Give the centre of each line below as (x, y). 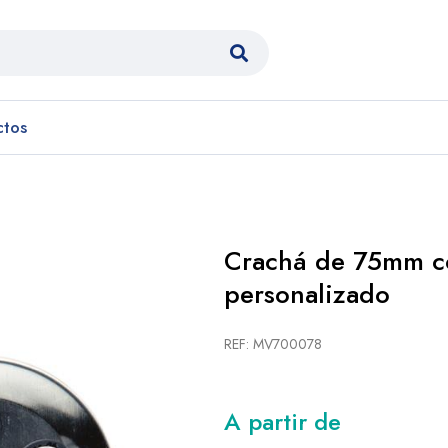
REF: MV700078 (273, 344)
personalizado (307, 294)
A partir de (282, 421)
